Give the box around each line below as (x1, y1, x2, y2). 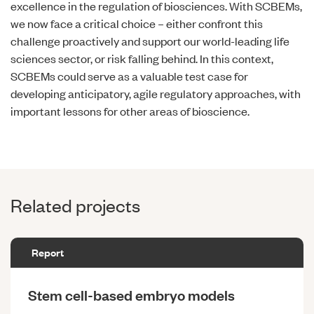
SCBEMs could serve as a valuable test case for (11, 68, 248, 83)
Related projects (11, 193, 140, 216)
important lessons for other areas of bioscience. (11, 103, 250, 118)
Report (32, 245, 64, 259)
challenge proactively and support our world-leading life (11, 33, 289, 48)
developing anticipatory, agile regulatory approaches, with (11, 86, 301, 101)
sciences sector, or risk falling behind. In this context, (11, 50, 273, 66)
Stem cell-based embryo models (28, 285, 235, 304)
